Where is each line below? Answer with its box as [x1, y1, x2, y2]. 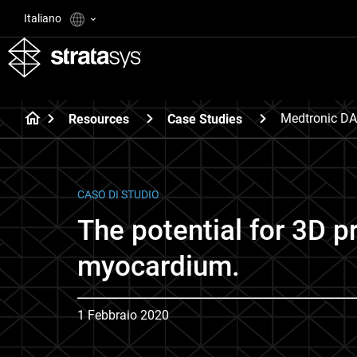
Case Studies [167, 111, 242, 127]
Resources [69, 111, 129, 127]
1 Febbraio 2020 [77, 308, 169, 323]
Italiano [24, 12, 64, 25]
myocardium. [77, 250, 240, 283]
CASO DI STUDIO [77, 188, 159, 201]
